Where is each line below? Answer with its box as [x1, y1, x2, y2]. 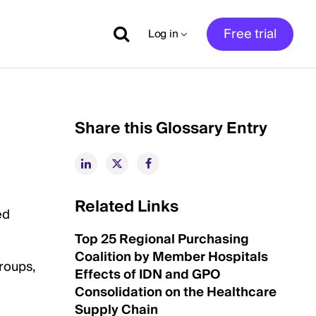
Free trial [224, 23, 276, 45]
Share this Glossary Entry [75, 115, 267, 142]
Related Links [75, 193, 178, 220]
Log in [148, 25, 178, 43]
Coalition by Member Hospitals [75, 246, 268, 268]
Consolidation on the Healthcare [75, 281, 276, 303]
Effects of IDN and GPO [75, 264, 220, 286]
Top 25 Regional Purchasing [75, 229, 249, 250]
